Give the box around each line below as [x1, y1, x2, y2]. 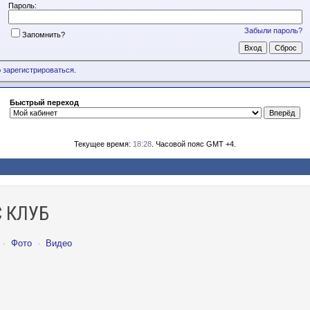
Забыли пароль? [244, 26, 302, 35]
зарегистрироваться [3, 66, 74, 75]
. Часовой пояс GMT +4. [152, 140, 236, 148]
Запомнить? [21, 30, 65, 39]
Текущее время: [74, 140, 133, 148]
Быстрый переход [10, 98, 79, 107]
